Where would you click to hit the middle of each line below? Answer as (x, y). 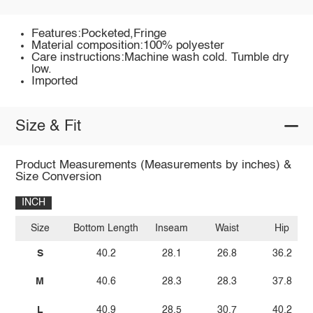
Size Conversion (58, 177)
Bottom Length (106, 229)
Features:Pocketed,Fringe (99, 34)
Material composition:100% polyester (128, 45)
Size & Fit (48, 126)
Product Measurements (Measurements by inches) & (153, 165)
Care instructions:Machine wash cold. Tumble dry (161, 57)
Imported (55, 81)
